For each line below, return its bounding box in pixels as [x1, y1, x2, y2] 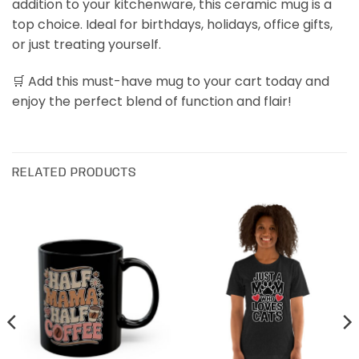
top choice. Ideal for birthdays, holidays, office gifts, [12, 15, 333, 34]
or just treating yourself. [12, 35, 161, 54]
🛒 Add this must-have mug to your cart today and [12, 72, 329, 91]
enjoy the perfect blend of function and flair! [12, 92, 292, 111]
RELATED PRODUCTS [12, 165, 137, 179]
